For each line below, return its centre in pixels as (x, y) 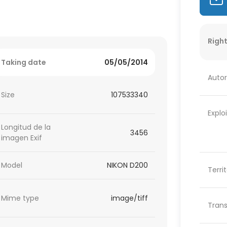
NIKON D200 (128, 165)
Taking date (24, 62)
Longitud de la (26, 127)
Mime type (20, 198)
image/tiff (130, 198)
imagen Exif (22, 138)
